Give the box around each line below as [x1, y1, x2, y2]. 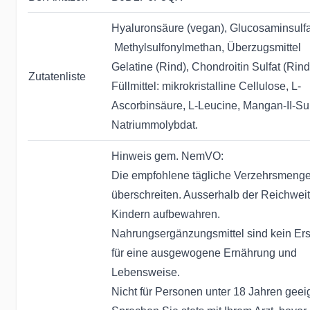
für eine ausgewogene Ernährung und [111, 247, 297, 259]
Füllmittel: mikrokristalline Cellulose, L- [111, 80, 301, 92]
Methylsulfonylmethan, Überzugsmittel [111, 42, 301, 53]
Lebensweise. [111, 266, 180, 278]
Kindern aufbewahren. [111, 208, 220, 220]
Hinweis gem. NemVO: [111, 150, 224, 162]
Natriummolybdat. [111, 119, 198, 131]
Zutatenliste [28, 71, 86, 82]
